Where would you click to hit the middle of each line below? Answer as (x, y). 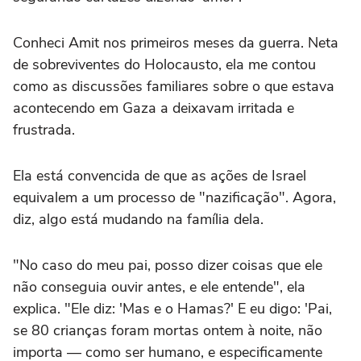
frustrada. (44, 130)
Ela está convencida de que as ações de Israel (160, 176)
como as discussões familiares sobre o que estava (174, 87)
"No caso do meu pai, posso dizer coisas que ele (168, 266)
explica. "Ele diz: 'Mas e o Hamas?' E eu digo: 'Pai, (172, 309)
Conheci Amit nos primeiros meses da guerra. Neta (176, 43)
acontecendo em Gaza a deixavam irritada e (154, 108)
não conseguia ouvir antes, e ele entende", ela (159, 287)
